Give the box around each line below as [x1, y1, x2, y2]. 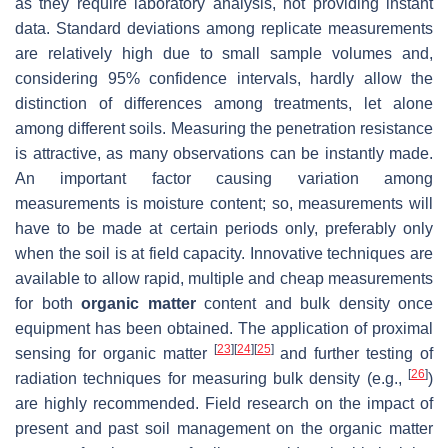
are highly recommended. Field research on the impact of [15, 395, 433, 413]
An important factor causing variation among [15, 170, 433, 188]
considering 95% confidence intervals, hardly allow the [15, 70, 433, 88]
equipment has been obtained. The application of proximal [15, 320, 433, 338]
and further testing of [273, 345, 433, 363]
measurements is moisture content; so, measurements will [15, 195, 433, 213]
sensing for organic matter [15, 345, 214, 363]
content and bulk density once [195, 295, 433, 313]
